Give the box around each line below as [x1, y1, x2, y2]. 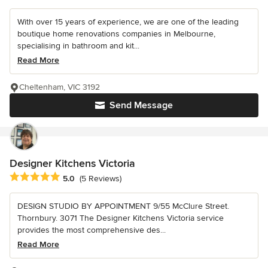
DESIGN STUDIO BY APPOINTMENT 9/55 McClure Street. [17, 201, 229, 212]
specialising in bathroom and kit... [17, 41, 139, 51]
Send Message [109, 99, 173, 112]
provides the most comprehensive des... [17, 225, 166, 236]
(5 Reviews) [80, 173, 121, 184]
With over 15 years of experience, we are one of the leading [17, 17, 239, 28]
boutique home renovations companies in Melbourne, [17, 29, 215, 39]
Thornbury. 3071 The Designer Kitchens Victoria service [17, 213, 224, 224]
